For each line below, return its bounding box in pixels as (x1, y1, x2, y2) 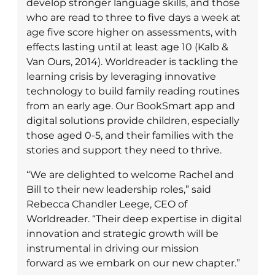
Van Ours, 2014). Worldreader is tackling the (26, 55, 238, 68)
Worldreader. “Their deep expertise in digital (26, 212, 242, 225)
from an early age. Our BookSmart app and (26, 99, 235, 112)
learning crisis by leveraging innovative (26, 70, 216, 82)
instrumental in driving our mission (26, 242, 199, 254)
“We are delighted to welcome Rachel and (26, 168, 234, 180)
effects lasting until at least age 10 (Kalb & (26, 41, 228, 53)
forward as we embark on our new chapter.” (26, 257, 240, 269)
